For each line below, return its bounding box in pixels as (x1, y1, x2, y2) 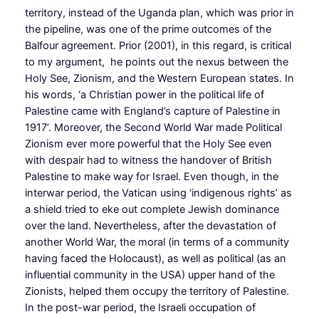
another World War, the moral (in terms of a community (24, 235, 289, 249)
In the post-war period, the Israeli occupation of (24, 300, 256, 314)
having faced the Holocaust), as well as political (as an (24, 251, 286, 265)
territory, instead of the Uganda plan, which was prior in (24, 6, 294, 19)
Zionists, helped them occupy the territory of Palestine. (24, 284, 289, 298)
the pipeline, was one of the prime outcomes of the (24, 22, 271, 36)
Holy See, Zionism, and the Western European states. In (24, 71, 294, 85)
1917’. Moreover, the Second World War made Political (24, 120, 282, 134)
